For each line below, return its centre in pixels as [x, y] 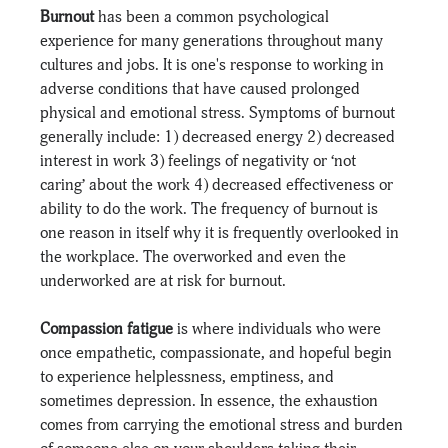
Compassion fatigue [107, 328]
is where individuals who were [279, 328]
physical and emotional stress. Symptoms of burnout [220, 112]
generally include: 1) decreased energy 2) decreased [220, 136]
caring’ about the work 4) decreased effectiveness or [219, 184]
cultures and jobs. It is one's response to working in [214, 64]
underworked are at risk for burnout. [163, 280]
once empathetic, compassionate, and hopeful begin [218, 352]
